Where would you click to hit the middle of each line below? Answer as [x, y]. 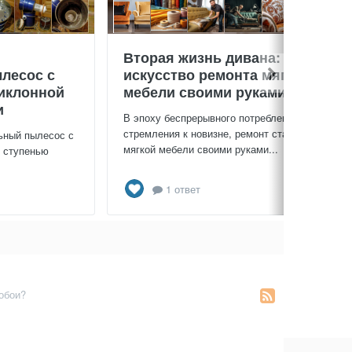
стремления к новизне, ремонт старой [214, 134]
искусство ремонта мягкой [217, 75]
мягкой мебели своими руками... [201, 149]
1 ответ [181, 189]
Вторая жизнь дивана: [202, 58]
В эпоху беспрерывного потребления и [215, 118]
